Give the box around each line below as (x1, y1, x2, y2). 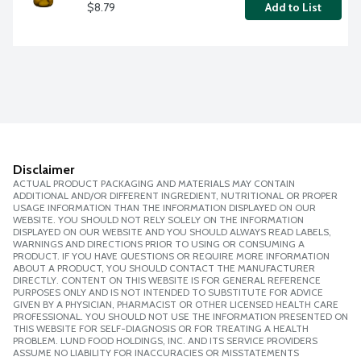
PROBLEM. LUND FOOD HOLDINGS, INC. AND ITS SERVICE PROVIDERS (13, 334, 317, 347)
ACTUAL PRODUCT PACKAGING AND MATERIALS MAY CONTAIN (13, 177, 295, 190)
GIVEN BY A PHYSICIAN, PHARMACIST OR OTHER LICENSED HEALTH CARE (13, 298, 338, 311)
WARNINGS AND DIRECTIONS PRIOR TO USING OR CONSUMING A (13, 238, 305, 251)
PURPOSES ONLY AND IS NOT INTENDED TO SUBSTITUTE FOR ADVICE (13, 286, 323, 299)
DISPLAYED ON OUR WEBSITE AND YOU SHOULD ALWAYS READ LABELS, (13, 226, 331, 239)
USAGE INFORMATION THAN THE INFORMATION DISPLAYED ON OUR (13, 201, 316, 214)
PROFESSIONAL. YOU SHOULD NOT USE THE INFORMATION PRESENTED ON (13, 310, 348, 323)
